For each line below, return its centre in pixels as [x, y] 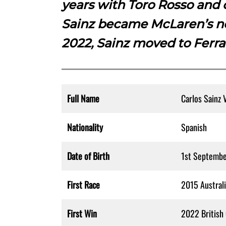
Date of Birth [88, 156]
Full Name [83, 99]
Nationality [85, 127]
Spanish [194, 127]
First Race [83, 185]
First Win [82, 214]
